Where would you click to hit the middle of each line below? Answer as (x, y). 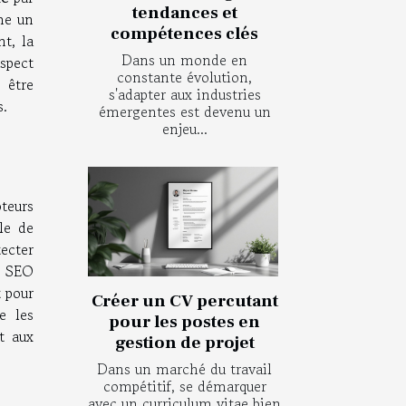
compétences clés (184, 34)
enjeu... (184, 129)
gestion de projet (184, 342)
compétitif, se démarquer (184, 386)
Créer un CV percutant (184, 300)
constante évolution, (184, 77)
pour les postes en (184, 321)
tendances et (184, 13)
